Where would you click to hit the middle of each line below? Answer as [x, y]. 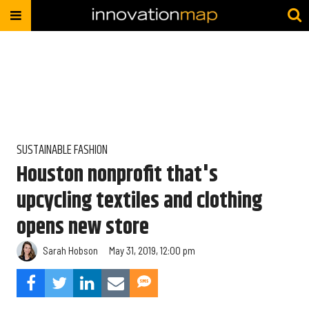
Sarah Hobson [70, 251]
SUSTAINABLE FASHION [62, 150]
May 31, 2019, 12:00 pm [152, 251]
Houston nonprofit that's [117, 175]
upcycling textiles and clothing [139, 201]
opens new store [83, 227]
